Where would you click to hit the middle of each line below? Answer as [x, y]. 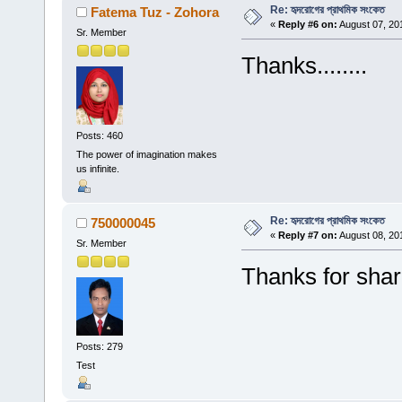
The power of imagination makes [146, 154]
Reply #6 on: [307, 25]
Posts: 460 [99, 135]
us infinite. [97, 169]
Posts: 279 [99, 346]
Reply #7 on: [307, 236]
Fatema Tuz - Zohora [155, 13]
